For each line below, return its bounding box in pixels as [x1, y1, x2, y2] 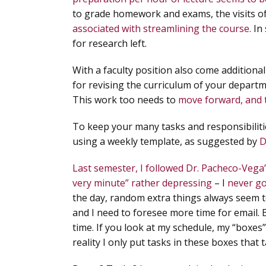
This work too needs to [72, 93, 178, 106]
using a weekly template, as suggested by [72, 135, 259, 148]
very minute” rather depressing [72, 176, 214, 189]
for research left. [72, 37, 147, 50]
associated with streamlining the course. [72, 22, 254, 35]
